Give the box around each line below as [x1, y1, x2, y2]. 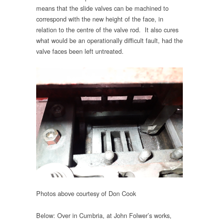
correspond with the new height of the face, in [36, 14, 163, 23]
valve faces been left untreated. [36, 46, 124, 56]
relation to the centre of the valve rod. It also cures [36, 24, 178, 34]
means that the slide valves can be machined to [36, 3, 169, 13]
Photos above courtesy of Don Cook [36, 189, 136, 198]
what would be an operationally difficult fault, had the [36, 35, 183, 45]
